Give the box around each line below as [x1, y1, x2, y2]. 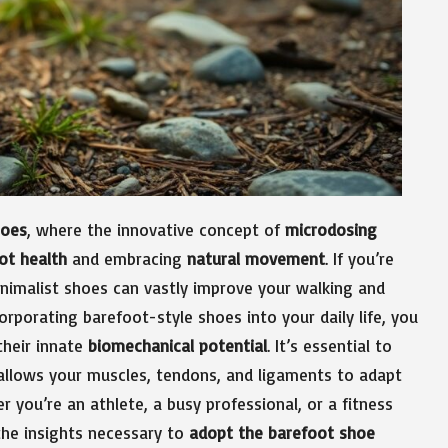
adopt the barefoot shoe [189, 421, 375, 443]
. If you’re [325, 247, 394, 269]
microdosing [285, 218, 377, 240]
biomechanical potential [88, 334, 267, 356]
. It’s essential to [267, 334, 392, 356]
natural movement [187, 247, 325, 269]
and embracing [67, 247, 187, 269]
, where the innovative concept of [27, 218, 285, 240]
